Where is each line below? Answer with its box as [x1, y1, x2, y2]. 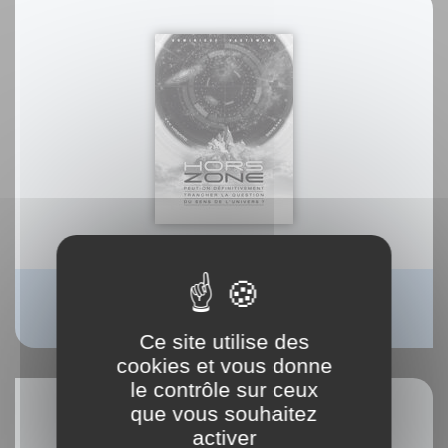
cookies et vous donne [116, 354, 332, 377]
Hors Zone [186, 289, 262, 306]
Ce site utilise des [139, 330, 309, 353]
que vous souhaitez [130, 402, 318, 425]
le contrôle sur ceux [130, 378, 318, 401]
